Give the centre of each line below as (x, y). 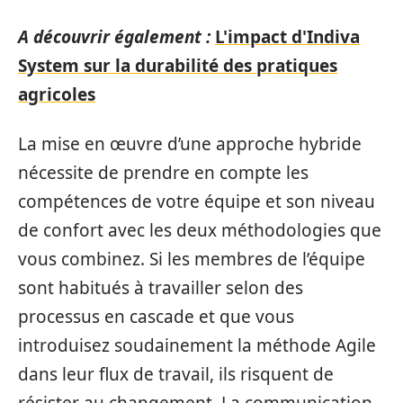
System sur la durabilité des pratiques (178, 66)
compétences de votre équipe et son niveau (197, 201)
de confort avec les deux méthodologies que (200, 230)
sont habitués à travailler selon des (161, 287)
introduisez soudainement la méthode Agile (197, 345)
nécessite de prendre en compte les (163, 172)
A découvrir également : (114, 37)
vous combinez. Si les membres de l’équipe (192, 259)
